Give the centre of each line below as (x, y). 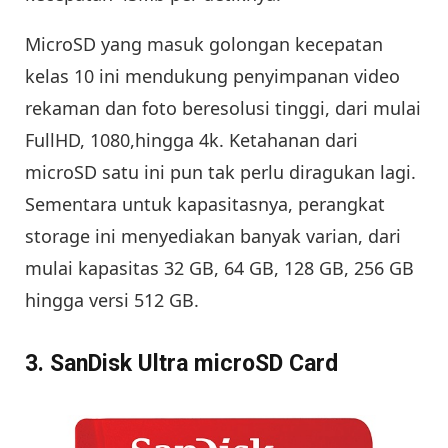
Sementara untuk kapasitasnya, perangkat (205, 203)
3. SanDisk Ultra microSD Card (181, 364)
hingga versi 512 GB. (112, 299)
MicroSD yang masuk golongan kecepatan (204, 43)
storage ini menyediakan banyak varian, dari (213, 235)
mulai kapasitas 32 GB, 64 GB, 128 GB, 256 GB (219, 267)
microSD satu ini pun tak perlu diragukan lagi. (220, 171)
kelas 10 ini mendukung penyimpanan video (212, 75)
